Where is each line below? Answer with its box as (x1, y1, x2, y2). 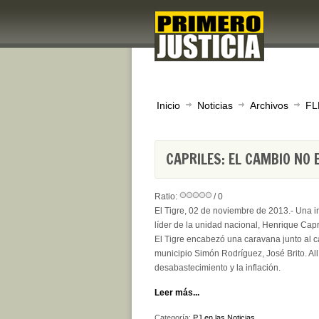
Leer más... (155, 288, 199, 298)
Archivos (250, 100, 288, 111)
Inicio (157, 100, 180, 111)
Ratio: (155, 192, 179, 202)
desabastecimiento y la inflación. (155, 263, 281, 273)
